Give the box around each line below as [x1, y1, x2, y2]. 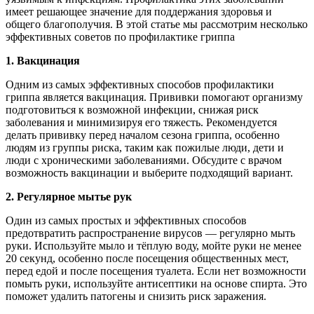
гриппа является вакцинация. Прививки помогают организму [6, 90, 303, 103]
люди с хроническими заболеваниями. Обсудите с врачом [6, 153, 282, 166]
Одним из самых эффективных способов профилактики [6, 78, 274, 90]
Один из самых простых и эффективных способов [6, 214, 247, 226]
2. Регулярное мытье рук [6, 190, 132, 203]
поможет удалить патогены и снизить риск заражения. [6, 289, 266, 302]
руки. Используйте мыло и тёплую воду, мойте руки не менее [6, 239, 301, 252]
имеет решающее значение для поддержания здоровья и [6, 5, 272, 18]
